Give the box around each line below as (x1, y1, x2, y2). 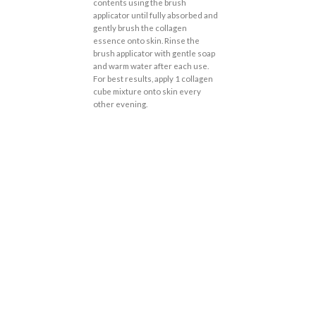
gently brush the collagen (92, 23, 187, 33)
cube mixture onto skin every (92, 87, 201, 97)
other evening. (92, 99, 147, 109)
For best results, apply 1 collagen (92, 74, 213, 84)
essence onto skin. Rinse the (92, 36, 200, 46)
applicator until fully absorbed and (92, 11, 218, 20)
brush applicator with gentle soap (92, 49, 215, 59)
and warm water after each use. (92, 61, 209, 71)
